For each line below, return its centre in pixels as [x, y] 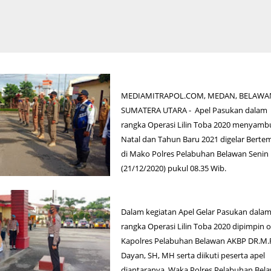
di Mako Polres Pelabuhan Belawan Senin [195, 154]
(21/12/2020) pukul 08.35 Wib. [174, 168]
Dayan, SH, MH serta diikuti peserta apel [193, 255]
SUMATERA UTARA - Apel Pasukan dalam [194, 110]
